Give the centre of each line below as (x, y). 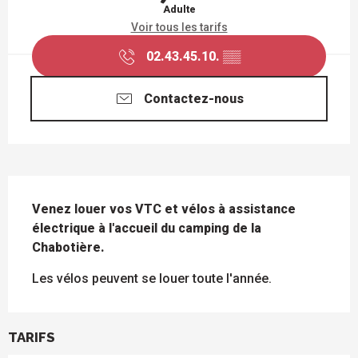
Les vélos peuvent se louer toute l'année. (152, 279)
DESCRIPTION (65, 188)
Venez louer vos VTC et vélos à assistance (164, 209)
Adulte (179, 10)
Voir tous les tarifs (179, 28)
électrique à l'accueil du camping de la (147, 229)
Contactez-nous (193, 98)
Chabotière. (68, 248)
